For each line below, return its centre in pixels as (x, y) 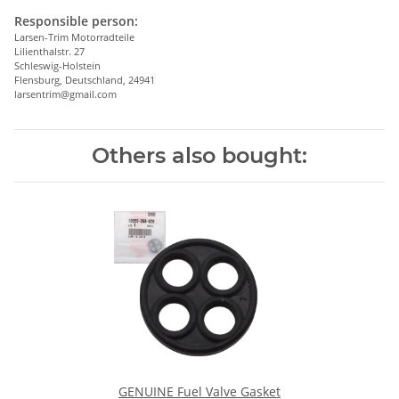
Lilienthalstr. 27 (49, 51)
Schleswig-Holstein (57, 65)
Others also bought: (199, 155)
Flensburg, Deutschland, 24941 (85, 79)
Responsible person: (76, 20)
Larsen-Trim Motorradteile (74, 37)
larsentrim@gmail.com (65, 94)
